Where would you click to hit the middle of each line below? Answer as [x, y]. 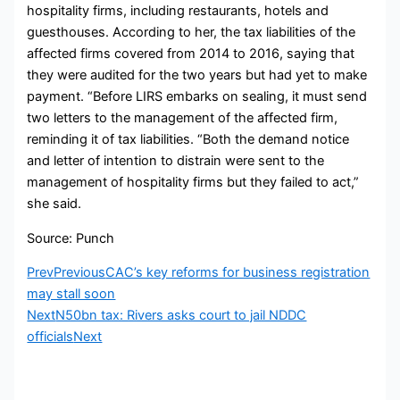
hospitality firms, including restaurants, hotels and [178, 11]
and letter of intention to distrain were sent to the [176, 161]
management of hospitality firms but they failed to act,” [193, 183]
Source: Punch [71, 238]
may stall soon [71, 294]
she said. [54, 204]
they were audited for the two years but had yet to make [197, 75]
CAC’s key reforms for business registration [238, 273]
